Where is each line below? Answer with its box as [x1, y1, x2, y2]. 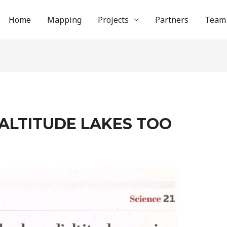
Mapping [47, 14, 82, 25]
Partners [155, 14, 188, 25]
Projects [98, 14, 129, 25]
